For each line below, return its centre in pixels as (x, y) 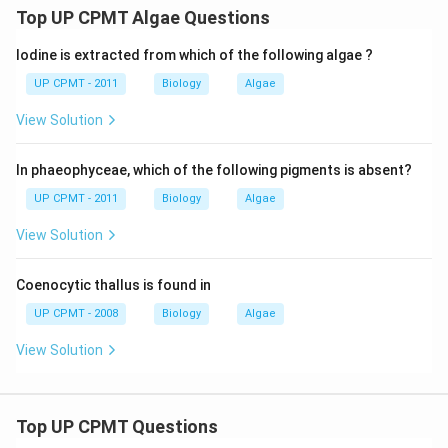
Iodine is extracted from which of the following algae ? (194, 55)
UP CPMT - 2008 (76, 313)
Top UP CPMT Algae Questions (143, 17)
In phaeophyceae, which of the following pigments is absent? (214, 170)
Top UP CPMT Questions (117, 426)
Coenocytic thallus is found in (113, 285)
